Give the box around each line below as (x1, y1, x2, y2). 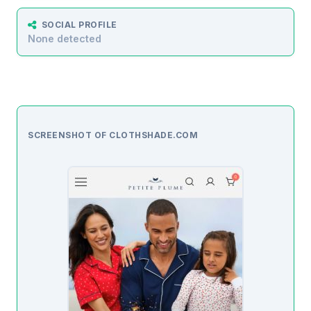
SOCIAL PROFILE (41, 19, 117, 31)
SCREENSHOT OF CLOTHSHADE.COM (28, 130, 198, 141)
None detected (28, 33, 101, 45)
